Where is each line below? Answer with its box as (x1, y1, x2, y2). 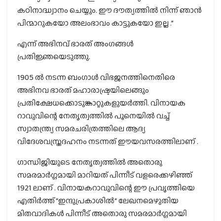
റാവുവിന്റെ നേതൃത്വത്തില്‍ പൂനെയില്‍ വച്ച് (17, 110, 170, 121)
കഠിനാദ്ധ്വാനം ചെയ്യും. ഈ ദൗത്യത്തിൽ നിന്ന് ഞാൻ (17, 4, 202, 16)
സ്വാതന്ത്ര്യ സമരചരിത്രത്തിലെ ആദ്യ (17, 122, 146, 134)
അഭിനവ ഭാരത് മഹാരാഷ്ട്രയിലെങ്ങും (17, 84, 149, 96)
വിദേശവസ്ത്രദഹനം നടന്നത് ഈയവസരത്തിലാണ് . (17, 135, 198, 147)
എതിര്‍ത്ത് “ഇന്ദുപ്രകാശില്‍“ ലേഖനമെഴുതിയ (17, 194, 179, 206)
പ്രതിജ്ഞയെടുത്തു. (17, 50, 90, 62)
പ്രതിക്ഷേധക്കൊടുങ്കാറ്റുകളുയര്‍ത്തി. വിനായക (17, 97, 185, 109)
